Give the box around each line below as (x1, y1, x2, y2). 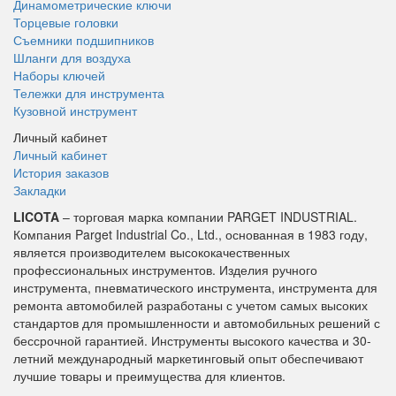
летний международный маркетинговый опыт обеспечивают (13, 349, 363, 368)
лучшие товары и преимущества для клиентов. (13, 367, 289, 385)
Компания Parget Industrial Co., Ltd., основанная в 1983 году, (13, 225, 368, 244)
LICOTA (13, 208, 59, 226)
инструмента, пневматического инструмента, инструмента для (13, 278, 377, 297)
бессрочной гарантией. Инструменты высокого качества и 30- (13, 331, 371, 350)
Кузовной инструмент (13, 102, 137, 120)
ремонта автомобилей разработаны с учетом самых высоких (13, 296, 368, 315)
